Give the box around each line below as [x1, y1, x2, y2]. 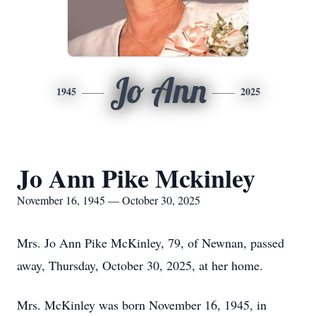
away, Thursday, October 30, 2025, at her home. [17, 257, 263, 274]
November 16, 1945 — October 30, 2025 [17, 193, 200, 207]
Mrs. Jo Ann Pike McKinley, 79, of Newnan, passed [17, 234, 284, 251]
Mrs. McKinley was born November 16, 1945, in [17, 296, 267, 313]
